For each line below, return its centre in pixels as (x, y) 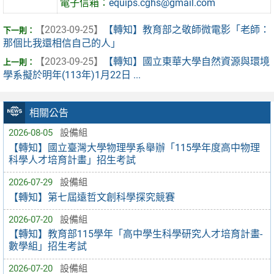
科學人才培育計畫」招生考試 (72, 160)
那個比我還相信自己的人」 (62, 43)
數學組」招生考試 (48, 246)
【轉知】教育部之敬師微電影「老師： (187, 30)
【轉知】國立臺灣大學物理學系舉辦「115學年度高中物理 (134, 147)
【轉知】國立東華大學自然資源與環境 (187, 62)
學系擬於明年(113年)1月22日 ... (72, 75)
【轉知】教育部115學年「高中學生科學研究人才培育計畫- (135, 234)
